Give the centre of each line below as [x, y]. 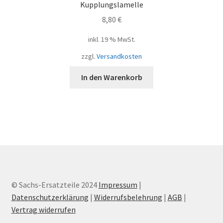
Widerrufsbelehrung [128, 197]
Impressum [118, 185]
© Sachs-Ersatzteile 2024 [55, 185]
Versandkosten [119, 56]
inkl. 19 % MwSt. [111, 40]
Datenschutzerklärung [50, 197]
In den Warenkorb [111, 77]
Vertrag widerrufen [43, 210]
